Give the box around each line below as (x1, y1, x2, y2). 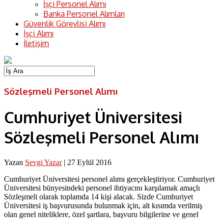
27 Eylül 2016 (67, 158, 111, 166)
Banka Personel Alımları (43, 9, 125, 19)
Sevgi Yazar (25, 158, 62, 166)
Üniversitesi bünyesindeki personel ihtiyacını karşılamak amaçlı (4, 183, 200, 192)
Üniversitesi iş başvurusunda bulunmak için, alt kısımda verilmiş (4, 201, 202, 210)
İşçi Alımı (24, 28, 54, 38)
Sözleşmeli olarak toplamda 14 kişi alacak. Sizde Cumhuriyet (4, 192, 193, 201)
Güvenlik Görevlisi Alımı (24, 19, 106, 28)
